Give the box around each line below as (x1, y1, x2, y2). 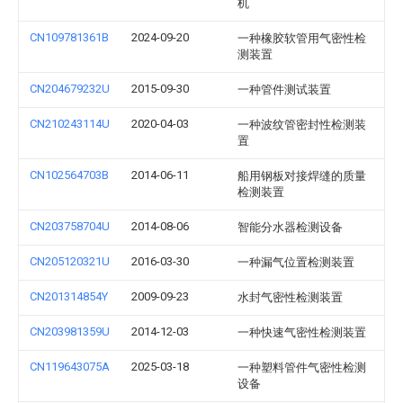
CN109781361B (30, 31, 109, 44)
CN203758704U (30, 219, 110, 233)
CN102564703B (30, 168, 109, 182)
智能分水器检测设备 (237, 220, 343, 234)
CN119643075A (30, 360, 110, 373)
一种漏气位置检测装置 (237, 255, 354, 269)
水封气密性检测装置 (237, 291, 343, 304)
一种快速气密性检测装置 (237, 326, 366, 339)
